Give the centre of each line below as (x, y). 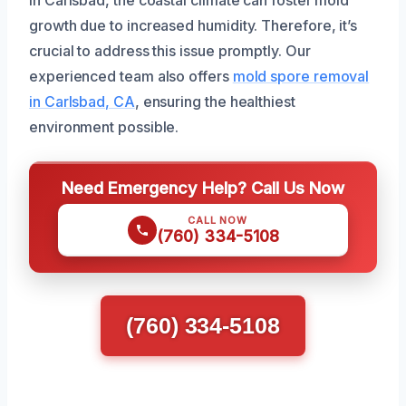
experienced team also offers (131, 76)
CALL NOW (217, 220)
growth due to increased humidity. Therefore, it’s (193, 25)
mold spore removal (301, 76)
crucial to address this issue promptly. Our (170, 51)
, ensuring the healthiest (215, 101)
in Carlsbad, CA (82, 101)
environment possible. (104, 127)
